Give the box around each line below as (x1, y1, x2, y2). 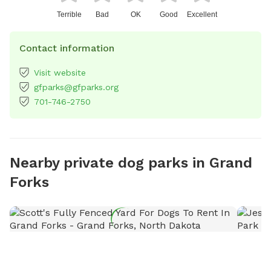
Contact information (19, 42, 114, 54)
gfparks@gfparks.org (34, 82, 119, 92)
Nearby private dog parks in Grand (10, 154, 252, 171)
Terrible (56, 10, 82, 19)
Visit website (34, 67, 86, 77)
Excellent (187, 10, 217, 19)
